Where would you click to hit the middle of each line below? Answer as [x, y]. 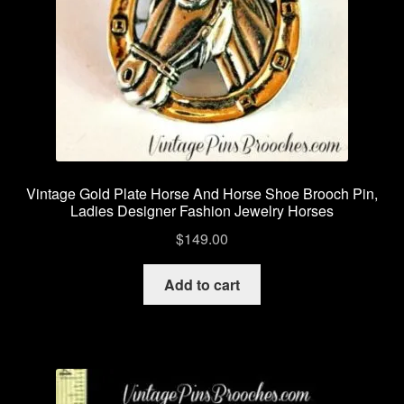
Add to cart [202, 284]
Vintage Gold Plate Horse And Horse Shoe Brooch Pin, [202, 194]
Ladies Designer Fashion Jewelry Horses [202, 211]
